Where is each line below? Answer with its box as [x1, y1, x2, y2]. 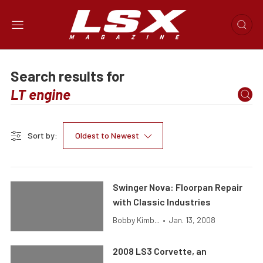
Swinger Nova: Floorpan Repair [113, 181, 243, 193]
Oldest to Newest [75, 130, 139, 140]
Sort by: [28, 130, 58, 140]
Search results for [11, 68, 127, 85]
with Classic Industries [113, 196, 211, 207]
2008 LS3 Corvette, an [113, 245, 207, 257]
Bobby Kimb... [113, 215, 160, 225]
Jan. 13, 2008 [168, 215, 216, 225]
